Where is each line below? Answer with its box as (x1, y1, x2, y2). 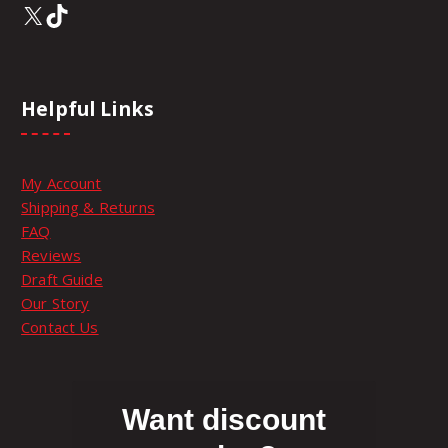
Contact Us (21, 316, 99, 337)
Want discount (122, 402, 326, 436)
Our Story (21, 292, 90, 313)
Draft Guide (21, 268, 103, 289)
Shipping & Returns (21, 196, 155, 217)
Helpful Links (21, 95, 155, 123)
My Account (21, 172, 102, 193)
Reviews (21, 244, 82, 265)
